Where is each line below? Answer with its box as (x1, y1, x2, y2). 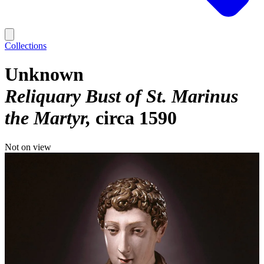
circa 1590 (95, 107, 177, 129)
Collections (5, 41, 47, 51)
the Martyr (5, 107, 86, 129)
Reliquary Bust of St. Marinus (5, 85, 238, 107)
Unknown (5, 64, 84, 85)
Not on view (5, 141, 51, 152)
